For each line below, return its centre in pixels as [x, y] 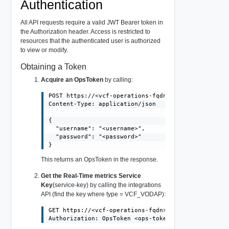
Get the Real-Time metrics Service [91, 176]
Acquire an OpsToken [72, 79]
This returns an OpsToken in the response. [99, 160]
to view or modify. [44, 50]
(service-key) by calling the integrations [107, 185]
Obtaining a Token [53, 66]
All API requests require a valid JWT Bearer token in [91, 22]
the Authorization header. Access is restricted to [85, 31]
